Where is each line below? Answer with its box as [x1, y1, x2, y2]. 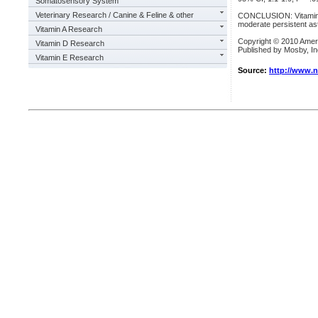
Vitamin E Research [35, 53, 104, 62]
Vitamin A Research [35, 25, 102, 33]
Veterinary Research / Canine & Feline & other [35, 11, 194, 19]
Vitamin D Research [35, 39, 104, 48]
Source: [238, 66, 269, 75]
